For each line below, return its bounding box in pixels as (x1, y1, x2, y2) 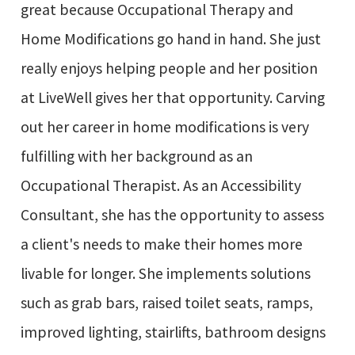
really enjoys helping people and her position (20, 58, 318, 78)
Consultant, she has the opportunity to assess (20, 204, 324, 224)
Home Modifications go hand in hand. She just (20, 29, 321, 48)
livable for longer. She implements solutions (20, 263, 311, 283)
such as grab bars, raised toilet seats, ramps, (20, 292, 313, 312)
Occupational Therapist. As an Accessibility (20, 175, 301, 195)
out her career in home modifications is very (20, 116, 309, 136)
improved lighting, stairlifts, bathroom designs (20, 322, 326, 342)
